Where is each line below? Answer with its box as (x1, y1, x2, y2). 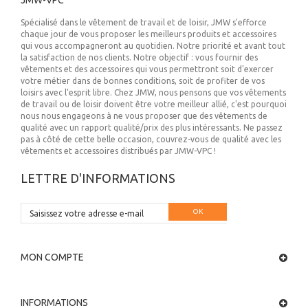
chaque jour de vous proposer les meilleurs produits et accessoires (21, 30, 276, 38)
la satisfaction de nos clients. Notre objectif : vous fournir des (21, 53, 258, 62)
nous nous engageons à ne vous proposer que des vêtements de (21, 111, 267, 120)
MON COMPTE (21, 252, 84, 263)
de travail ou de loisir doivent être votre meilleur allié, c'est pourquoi (21, 100, 287, 109)
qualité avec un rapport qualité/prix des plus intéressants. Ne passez (21, 123, 283, 132)
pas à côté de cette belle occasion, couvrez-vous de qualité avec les (21, 135, 281, 144)
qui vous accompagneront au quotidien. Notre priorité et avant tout (21, 41, 285, 50)
